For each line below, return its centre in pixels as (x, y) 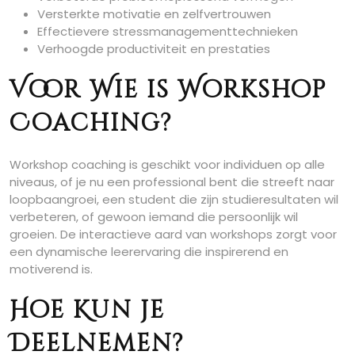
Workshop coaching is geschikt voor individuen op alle (167, 164)
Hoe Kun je (87, 311)
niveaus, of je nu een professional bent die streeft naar (172, 182)
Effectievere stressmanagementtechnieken (168, 31)
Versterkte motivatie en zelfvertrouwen (154, 14)
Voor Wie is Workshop (168, 90)
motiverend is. (51, 269)
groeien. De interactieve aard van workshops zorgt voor (173, 234)
